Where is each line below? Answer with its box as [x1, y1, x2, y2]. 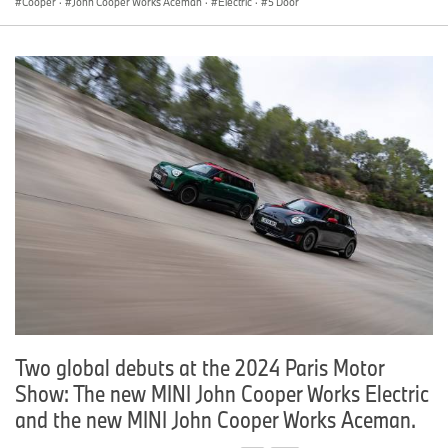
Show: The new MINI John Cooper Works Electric [15, 377, 429, 408]
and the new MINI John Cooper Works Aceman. [15, 403, 416, 434]
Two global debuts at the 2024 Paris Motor [15, 351, 384, 382]
